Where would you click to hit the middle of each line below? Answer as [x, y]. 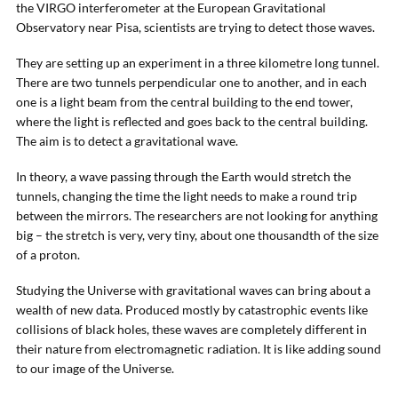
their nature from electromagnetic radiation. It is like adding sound [199, 349]
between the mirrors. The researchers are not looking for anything [197, 215]
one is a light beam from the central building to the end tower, [184, 102]
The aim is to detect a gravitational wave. [127, 141]
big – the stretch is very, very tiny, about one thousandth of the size [197, 235]
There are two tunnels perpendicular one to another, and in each [191, 82]
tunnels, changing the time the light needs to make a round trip [187, 196]
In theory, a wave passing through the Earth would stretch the [183, 176]
